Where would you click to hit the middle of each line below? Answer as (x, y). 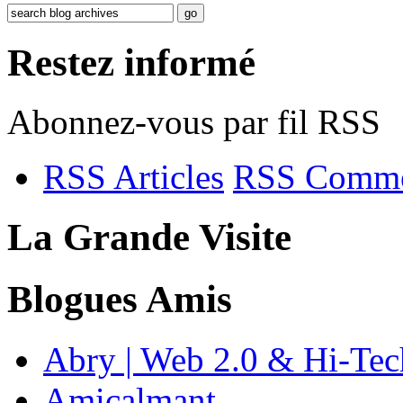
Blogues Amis (120, 300)
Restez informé (131, 62)
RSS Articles (134, 177)
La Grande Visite (149, 237)
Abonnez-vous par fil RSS (194, 122)
